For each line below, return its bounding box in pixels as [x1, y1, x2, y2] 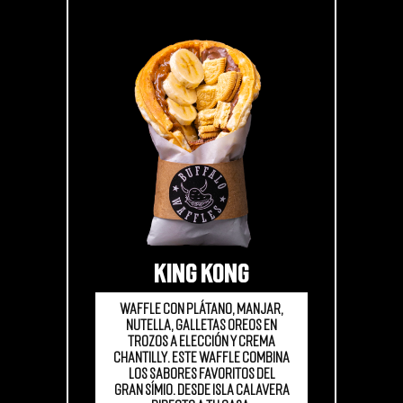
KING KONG [154, 264, 249, 285]
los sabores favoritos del [128, 368, 275, 381]
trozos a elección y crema [128, 336, 275, 348]
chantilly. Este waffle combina [113, 352, 290, 364]
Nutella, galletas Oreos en [126, 319, 277, 332]
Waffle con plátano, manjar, [120, 303, 283, 316]
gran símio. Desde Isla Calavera [113, 384, 290, 397]
